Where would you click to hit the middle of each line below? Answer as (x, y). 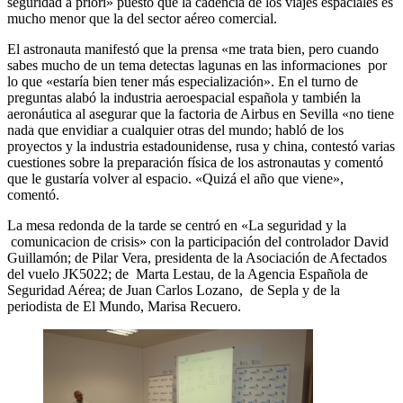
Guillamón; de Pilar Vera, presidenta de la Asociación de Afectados (197, 257)
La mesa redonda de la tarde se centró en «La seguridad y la (177, 225)
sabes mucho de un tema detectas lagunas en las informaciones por (197, 65)
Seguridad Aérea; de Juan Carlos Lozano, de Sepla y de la (174, 290)
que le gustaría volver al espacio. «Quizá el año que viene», (175, 178)
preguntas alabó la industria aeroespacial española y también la (184, 97)
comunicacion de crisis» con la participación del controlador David (198, 241)
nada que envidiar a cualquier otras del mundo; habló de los (175, 130)
